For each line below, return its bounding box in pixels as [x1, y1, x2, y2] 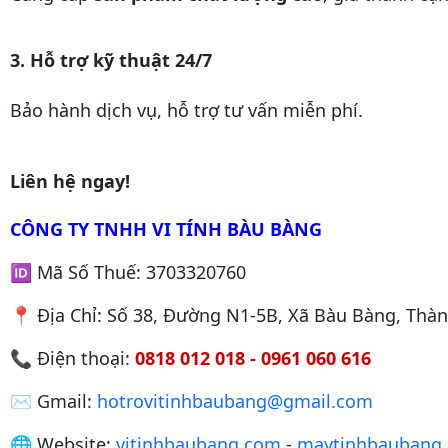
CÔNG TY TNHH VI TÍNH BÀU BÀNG [10, 217, 322, 242]
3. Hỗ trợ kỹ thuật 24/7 [10, 48, 212, 73]
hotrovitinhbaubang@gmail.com [97, 389, 373, 414]
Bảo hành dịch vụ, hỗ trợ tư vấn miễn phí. [10, 98, 363, 123]
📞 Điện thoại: [10, 346, 130, 371]
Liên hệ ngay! [10, 169, 130, 194]
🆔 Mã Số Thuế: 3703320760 [10, 260, 246, 285]
